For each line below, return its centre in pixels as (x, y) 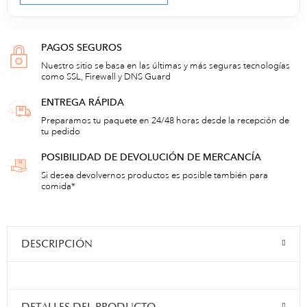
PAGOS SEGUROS (82, 48)
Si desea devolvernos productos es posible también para (155, 176)
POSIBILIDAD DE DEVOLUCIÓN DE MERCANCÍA (151, 157)
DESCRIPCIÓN (57, 244)
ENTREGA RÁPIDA (83, 102)
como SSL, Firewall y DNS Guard (106, 77)
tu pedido (61, 132)
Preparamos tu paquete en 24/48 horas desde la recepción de (165, 121)
